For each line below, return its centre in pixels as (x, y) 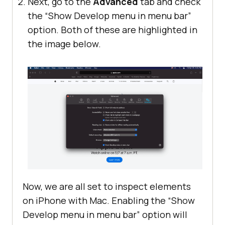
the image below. (64, 44)
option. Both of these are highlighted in (113, 30)
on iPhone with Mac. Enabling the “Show (109, 200)
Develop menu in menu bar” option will (105, 214)
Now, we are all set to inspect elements (107, 186)
